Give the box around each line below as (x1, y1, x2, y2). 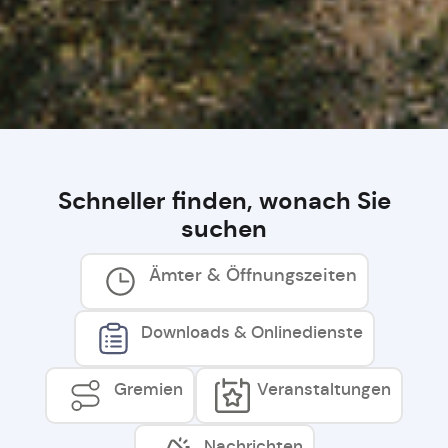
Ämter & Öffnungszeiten (148, 263, 357, 286)
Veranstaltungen (257, 377, 391, 400)
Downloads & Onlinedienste (140, 320, 363, 343)
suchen (181, 213, 267, 244)
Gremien (114, 377, 183, 400)
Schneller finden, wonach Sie (57, 185, 391, 216)
